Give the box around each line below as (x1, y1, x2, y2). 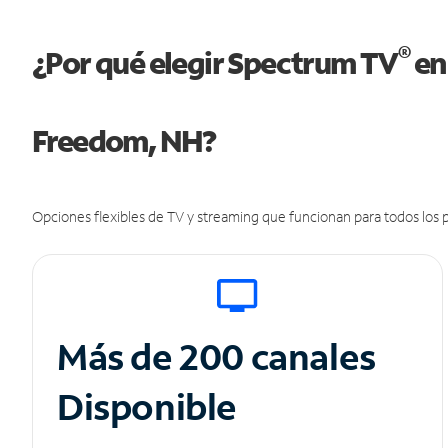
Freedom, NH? (32, 121, 216, 161)
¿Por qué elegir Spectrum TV (32, 43, 398, 83)
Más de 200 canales (57, 333, 383, 381)
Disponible (57, 383, 237, 431)
